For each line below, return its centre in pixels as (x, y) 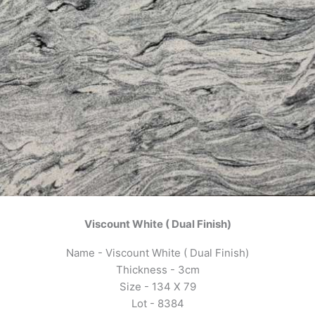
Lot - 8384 (157, 303)
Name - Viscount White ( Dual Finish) (157, 252)
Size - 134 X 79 (157, 286)
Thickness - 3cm (157, 269)
